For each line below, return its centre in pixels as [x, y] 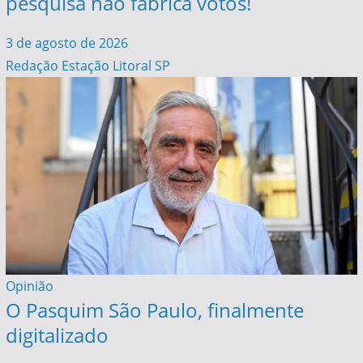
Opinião [29, 286]
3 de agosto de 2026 [66, 43]
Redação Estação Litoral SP [88, 65]
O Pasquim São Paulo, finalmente [154, 310]
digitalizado [57, 335]
